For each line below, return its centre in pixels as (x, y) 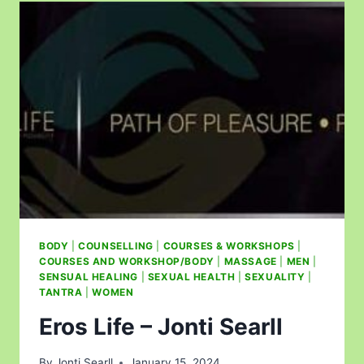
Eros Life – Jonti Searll (161, 326)
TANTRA (61, 292)
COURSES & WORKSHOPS (229, 245)
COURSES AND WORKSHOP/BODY (127, 261)
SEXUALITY (275, 276)
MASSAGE (250, 261)
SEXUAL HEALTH (191, 276)
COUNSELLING (116, 245)
